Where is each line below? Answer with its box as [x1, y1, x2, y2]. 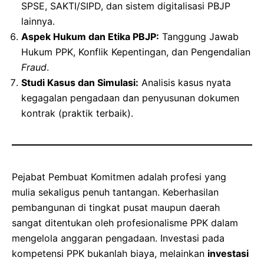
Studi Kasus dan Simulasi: [21, 76, 138, 88]
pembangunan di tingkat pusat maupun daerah [12, 201, 220, 213]
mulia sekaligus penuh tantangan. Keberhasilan [12, 186, 219, 198]
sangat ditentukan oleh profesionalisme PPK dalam [12, 216, 238, 229]
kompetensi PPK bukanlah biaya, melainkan [12, 247, 207, 259]
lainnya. [21, 15, 55, 27]
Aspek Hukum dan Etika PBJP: [21, 30, 159, 42]
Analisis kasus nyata [138, 76, 231, 88]
